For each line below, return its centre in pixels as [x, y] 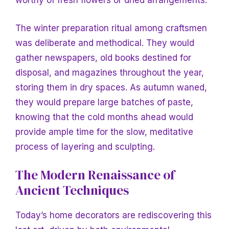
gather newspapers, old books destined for [103, 58]
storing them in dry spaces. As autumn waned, [111, 87]
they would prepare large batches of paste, [104, 102]
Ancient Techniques [72, 190]
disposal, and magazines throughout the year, [110, 72]
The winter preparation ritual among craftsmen [111, 28]
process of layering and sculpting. [85, 146]
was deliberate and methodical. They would [105, 43]
